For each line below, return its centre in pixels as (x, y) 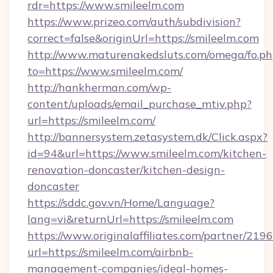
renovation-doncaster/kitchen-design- (126, 170)
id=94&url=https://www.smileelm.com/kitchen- (147, 153)
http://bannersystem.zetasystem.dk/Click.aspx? (147, 137)
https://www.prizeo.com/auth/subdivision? (134, 22)
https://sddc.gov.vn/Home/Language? (121, 203)
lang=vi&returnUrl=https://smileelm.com (130, 219)
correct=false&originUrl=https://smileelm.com (143, 38)
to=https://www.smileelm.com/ (105, 71)
